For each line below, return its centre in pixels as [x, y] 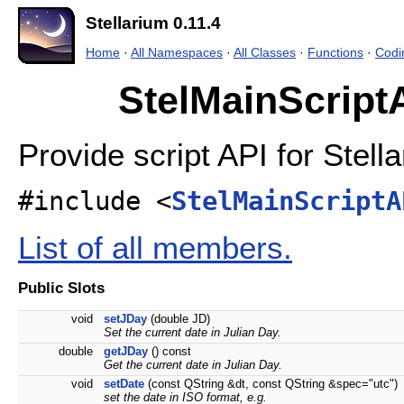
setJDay [125, 319]
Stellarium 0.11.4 [153, 23]
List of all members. [155, 247]
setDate [124, 384]
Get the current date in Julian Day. [193, 365]
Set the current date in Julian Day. [193, 333]
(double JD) [179, 319]
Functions [335, 52]
